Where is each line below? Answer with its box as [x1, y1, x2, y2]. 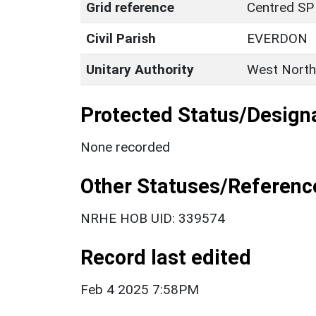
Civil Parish [86, 30, 156, 47]
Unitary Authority [86, 61, 194, 78]
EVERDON [247, 30, 308, 47]
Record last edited [80, 245, 251, 269]
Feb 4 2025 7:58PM [80, 281, 199, 298]
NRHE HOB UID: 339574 [80, 209, 225, 226]
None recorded [80, 138, 170, 155]
